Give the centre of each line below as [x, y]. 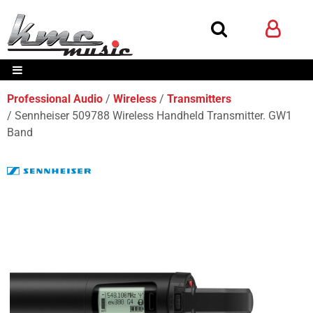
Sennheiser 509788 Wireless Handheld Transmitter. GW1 [153, 116]
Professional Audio [55, 99]
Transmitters [199, 99]
